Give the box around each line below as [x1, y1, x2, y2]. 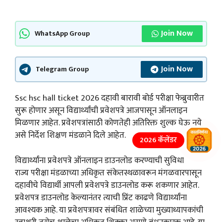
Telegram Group [36, 63, 89, 75]
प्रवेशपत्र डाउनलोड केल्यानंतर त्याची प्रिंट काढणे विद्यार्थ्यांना [15, 190, 187, 205]
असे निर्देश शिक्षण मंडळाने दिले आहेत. [15, 128, 126, 143]
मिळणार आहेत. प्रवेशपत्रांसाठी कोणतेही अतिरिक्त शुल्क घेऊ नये [15, 116, 202, 130]
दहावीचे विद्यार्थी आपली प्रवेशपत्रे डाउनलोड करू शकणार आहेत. [15, 178, 199, 192]
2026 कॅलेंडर [140, 134, 177, 147]
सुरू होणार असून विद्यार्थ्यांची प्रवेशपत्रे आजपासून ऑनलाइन [15, 104, 187, 118]
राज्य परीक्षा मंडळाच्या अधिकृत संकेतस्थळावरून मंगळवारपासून [15, 166, 202, 180]
